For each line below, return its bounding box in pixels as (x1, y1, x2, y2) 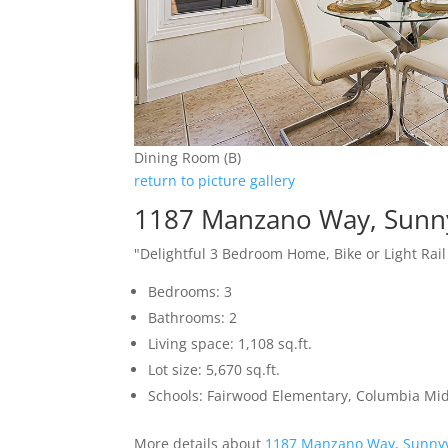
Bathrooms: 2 (148, 308, 238, 328)
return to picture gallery (134, 171, 296, 191)
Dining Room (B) (134, 148, 242, 168)
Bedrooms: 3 (148, 282, 233, 302)
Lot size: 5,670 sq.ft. (148, 360, 281, 380)
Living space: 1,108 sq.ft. (148, 334, 313, 354)
